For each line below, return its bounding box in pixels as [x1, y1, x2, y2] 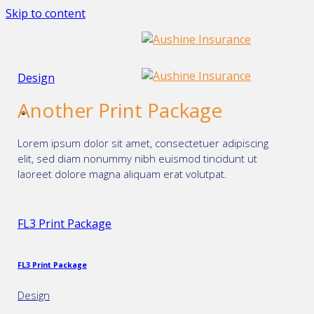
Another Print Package [18, 96, 222, 123]
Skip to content [6, 6, 86, 21]
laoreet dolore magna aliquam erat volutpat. [18, 166, 227, 181]
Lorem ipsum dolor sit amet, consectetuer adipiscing [18, 135, 268, 150]
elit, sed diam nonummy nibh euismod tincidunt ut [18, 151, 257, 165]
